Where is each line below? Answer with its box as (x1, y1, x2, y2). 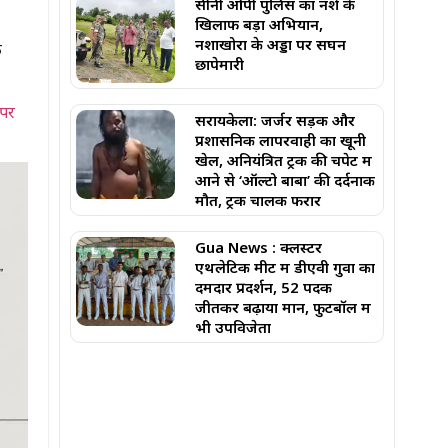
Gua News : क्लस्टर (195, 236, 323, 257)
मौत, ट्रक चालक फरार (195, 189, 322, 210)
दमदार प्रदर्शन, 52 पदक (195, 276, 333, 297)
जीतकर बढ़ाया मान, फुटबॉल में (195, 296, 372, 317)
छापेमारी (195, 53, 245, 74)
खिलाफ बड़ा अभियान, (195, 13, 324, 34)
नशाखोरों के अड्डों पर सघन (195, 33, 347, 54)
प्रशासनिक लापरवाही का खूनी (195, 129, 367, 150)
